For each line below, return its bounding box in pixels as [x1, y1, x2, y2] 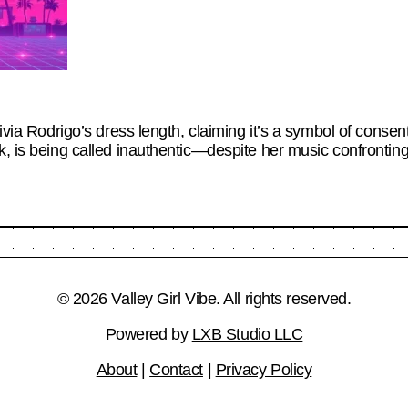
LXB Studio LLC [191, 324, 303, 343]
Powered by [105, 324, 192, 343]
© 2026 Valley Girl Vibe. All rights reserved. [56, 289, 352, 308]
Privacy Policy [215, 360, 312, 379]
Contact [149, 360, 203, 379]
